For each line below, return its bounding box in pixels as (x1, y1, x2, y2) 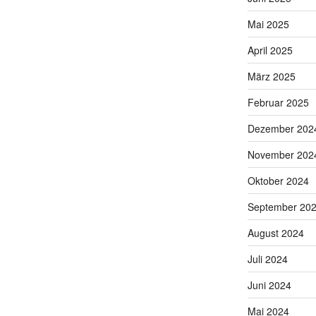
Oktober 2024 (247, 173, 309, 188)
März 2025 (247, 68, 296, 83)
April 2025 (247, 42, 293, 57)
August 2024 (247, 225, 304, 240)
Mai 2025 (247, 16, 289, 31)
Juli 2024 (247, 251, 288, 266)
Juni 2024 (247, 277, 291, 292)
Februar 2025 (247, 95, 309, 109)
